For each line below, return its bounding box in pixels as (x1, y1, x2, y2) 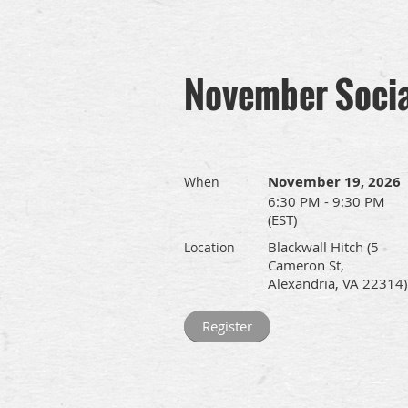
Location (184, 239, 235, 256)
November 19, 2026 (268, 172, 401, 191)
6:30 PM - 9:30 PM (268, 192, 385, 210)
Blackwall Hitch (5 (268, 238, 379, 256)
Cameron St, (268, 256, 344, 274)
